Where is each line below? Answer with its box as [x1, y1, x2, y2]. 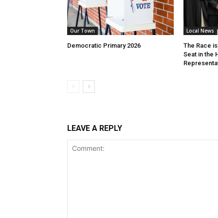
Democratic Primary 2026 [67, 41, 141, 49]
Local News [186, 27, 214, 34]
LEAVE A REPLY [67, 123, 122, 133]
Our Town [70, 27, 95, 34]
